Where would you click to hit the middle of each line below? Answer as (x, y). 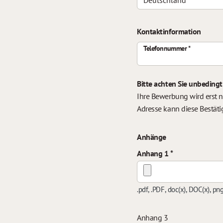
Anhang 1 (154, 153)
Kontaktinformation (169, 31)
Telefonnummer (165, 48)
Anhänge (152, 137)
